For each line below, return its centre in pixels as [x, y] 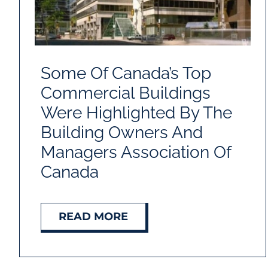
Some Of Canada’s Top [126, 74]
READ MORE [93, 217]
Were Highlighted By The [136, 113]
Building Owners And [121, 133]
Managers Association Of [135, 153]
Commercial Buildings [125, 93]
